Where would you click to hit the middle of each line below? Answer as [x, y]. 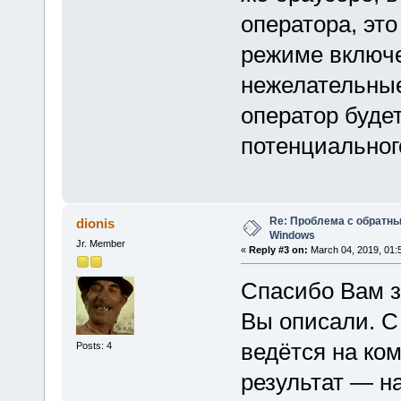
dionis [96, 223]
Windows [292, 235]
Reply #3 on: [278, 249]
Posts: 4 [94, 346]
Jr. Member [100, 243]
